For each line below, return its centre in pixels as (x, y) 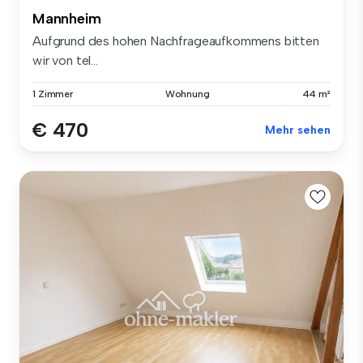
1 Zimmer (53, 94)
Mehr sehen (298, 130)
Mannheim (67, 18)
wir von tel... (65, 60)
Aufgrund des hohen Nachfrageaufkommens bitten (176, 41)
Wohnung (187, 94)
